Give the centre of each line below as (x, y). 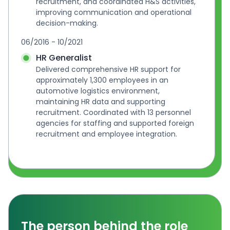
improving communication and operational (113, 13)
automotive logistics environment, (98, 91)
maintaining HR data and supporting (100, 102)
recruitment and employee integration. (106, 134)
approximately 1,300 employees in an (102, 80)
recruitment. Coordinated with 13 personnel (113, 113)
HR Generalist (64, 58)
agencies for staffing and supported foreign (115, 123)
